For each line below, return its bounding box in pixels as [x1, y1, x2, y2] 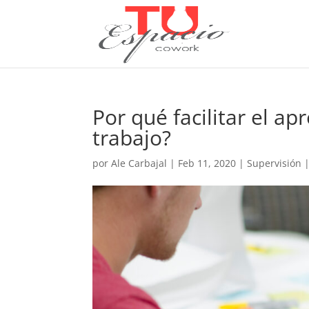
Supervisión [247, 157, 302, 170]
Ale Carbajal [111, 157, 168, 170]
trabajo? [92, 123, 172, 152]
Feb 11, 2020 [178, 157, 237, 170]
